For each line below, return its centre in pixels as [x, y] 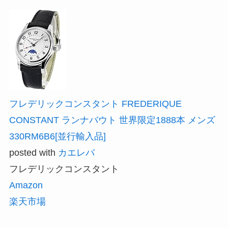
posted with [33, 152]
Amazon [26, 185]
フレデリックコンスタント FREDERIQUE [95, 104]
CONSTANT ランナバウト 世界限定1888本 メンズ [112, 120]
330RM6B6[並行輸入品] [57, 136]
